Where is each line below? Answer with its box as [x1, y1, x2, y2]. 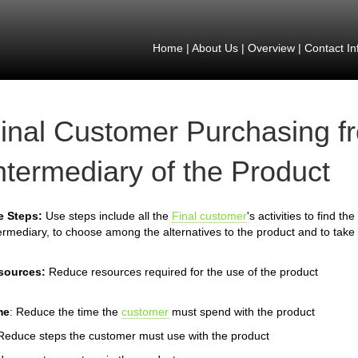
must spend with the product [169, 305, 315, 318]
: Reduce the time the [10, 305, 121, 318]
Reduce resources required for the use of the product [46, 265, 318, 278]
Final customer [172, 209, 247, 222]
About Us [191, 42, 238, 54]
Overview [247, 42, 295, 54]
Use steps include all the [42, 209, 172, 222]
